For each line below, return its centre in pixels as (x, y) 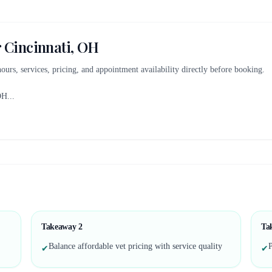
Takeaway (60, 227)
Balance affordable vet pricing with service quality (135, 246)
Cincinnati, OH (52, 47)
